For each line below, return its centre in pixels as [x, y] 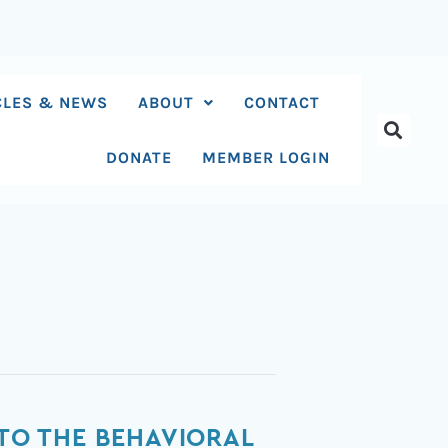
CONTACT [282, 102]
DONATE [139, 157]
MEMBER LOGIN [266, 157]
